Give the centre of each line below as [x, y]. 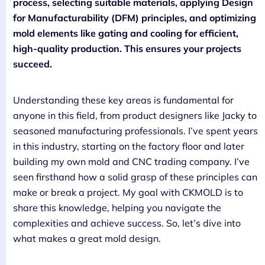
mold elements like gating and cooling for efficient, [126, 33]
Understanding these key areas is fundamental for [123, 100]
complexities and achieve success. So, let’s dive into [127, 223]
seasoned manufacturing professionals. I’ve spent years [135, 130]
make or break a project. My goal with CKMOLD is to [128, 192]
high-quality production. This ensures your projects [127, 48]
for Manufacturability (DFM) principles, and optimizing [135, 17]
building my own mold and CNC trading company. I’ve [131, 161]
